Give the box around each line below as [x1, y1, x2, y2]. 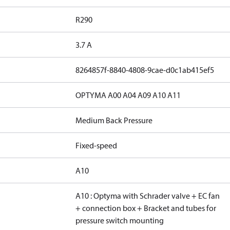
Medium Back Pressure [75, 115, 153, 125]
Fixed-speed [75, 140, 118, 150]
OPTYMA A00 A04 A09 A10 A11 [75, 90, 181, 100]
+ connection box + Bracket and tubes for [75, 203, 217, 213]
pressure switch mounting [75, 215, 164, 225]
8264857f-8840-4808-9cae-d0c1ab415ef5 [75, 65, 215, 75]
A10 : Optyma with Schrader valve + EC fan [75, 190, 220, 201]
